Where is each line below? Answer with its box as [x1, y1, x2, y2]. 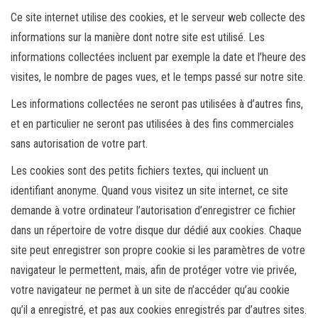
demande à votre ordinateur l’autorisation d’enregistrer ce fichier [11, 204, 296, 217]
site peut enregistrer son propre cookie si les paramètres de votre [11, 243, 305, 257]
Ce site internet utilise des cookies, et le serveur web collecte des [11, 11, 305, 24]
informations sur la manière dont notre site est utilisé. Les [11, 31, 265, 44]
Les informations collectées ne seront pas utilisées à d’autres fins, [11, 97, 303, 111]
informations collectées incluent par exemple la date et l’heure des [11, 50, 306, 64]
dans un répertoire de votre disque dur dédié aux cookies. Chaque [11, 224, 302, 237]
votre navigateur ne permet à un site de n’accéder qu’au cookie [11, 283, 290, 297]
